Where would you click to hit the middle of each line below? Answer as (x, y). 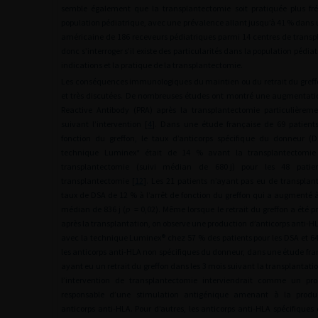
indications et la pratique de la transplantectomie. (152, 65)
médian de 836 (89, 209)
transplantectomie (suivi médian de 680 (144, 166)
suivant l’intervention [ (105, 124)
